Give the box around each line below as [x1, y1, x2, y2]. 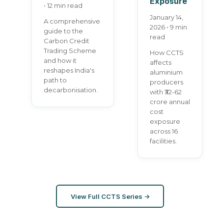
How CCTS [150, 49, 184, 56]
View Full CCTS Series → [70, 192, 150, 200]
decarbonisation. [44, 86, 98, 94]
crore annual [150, 98, 190, 106]
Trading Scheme [44, 47, 96, 55]
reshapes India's [44, 66, 94, 74]
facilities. [150, 137, 177, 145]
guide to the [44, 27, 83, 35]
